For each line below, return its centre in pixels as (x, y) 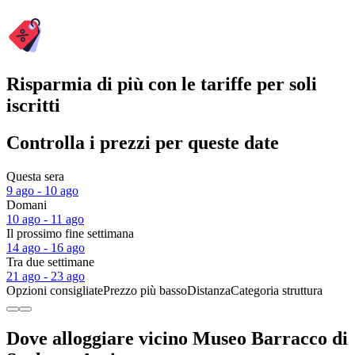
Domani (27, 205)
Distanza (209, 291)
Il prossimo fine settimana (70, 234)
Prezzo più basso (145, 291)
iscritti (33, 106)
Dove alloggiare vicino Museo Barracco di (177, 338)
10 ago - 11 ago (45, 219)
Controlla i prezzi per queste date (143, 143)
